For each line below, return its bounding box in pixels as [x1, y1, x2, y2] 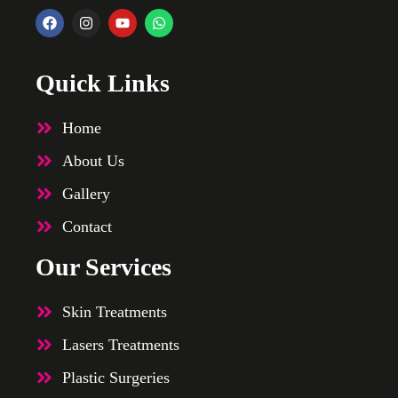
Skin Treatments [62, 302, 167, 321]
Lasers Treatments [62, 335, 179, 354]
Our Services [36, 252, 171, 281]
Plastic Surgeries [62, 368, 170, 386]
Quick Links [36, 68, 170, 97]
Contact [62, 217, 112, 235]
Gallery [62, 184, 110, 203]
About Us [62, 151, 124, 170]
